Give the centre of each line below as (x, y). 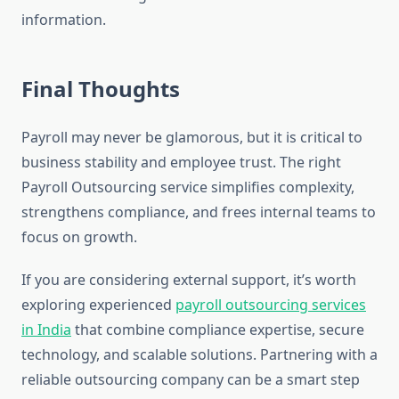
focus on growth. (79, 237)
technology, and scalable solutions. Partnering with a (199, 355)
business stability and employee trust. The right (181, 163)
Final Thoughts (101, 89)
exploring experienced (98, 305)
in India (46, 330)
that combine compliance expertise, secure (218, 330)
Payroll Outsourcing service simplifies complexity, (188, 187)
